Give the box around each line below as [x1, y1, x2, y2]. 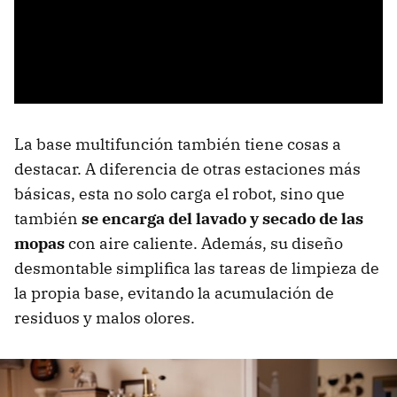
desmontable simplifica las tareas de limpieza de [14, 258, 379, 279]
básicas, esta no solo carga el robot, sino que [14, 183, 345, 205]
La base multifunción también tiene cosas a [14, 134, 341, 155]
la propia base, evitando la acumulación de [14, 283, 334, 304]
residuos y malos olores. [14, 307, 195, 329]
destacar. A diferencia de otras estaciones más [14, 159, 361, 180]
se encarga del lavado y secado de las [82, 208, 363, 230]
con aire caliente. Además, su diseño [65, 233, 343, 254]
